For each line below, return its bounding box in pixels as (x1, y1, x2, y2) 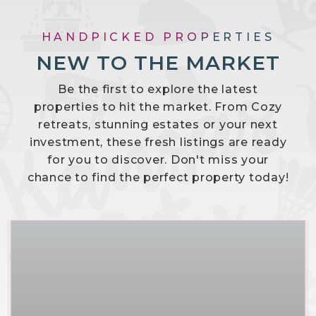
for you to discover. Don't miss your (47, 152, 269, 166)
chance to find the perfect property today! (27, 170, 289, 184)
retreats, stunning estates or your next (38, 117, 278, 131)
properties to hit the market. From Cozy (33, 99, 283, 114)
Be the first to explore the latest (58, 82, 258, 96)
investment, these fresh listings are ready (29, 135, 287, 149)
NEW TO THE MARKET (36, 50, 280, 75)
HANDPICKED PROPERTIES (41, 30, 275, 44)
